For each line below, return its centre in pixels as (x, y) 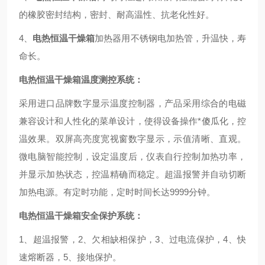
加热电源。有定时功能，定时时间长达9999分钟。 (117, 192)
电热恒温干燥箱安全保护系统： (81, 216)
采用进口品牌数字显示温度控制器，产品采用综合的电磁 (132, 103)
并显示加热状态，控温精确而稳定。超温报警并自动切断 (132, 174)
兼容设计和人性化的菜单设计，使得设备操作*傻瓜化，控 (132, 121)
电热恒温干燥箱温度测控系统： (81, 80)
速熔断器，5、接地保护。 (70, 257)
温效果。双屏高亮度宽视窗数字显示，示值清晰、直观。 (132, 139)
